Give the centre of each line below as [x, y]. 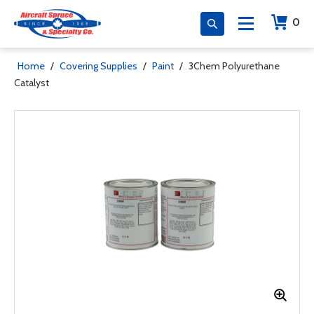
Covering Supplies [98, 66]
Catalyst [32, 83]
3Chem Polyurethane [234, 66]
